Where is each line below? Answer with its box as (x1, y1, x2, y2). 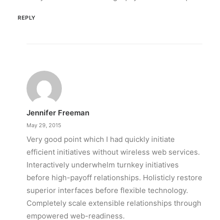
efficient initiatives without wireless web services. (27, 147, 200, 157)
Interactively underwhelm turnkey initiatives (27, 160, 179, 169)
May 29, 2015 (27, 122, 61, 129)
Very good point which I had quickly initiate (27, 135, 175, 144)
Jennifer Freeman (27, 108, 89, 117)
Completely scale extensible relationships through (27, 198, 201, 208)
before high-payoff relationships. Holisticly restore (27, 173, 202, 182)
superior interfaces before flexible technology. (27, 186, 188, 195)
